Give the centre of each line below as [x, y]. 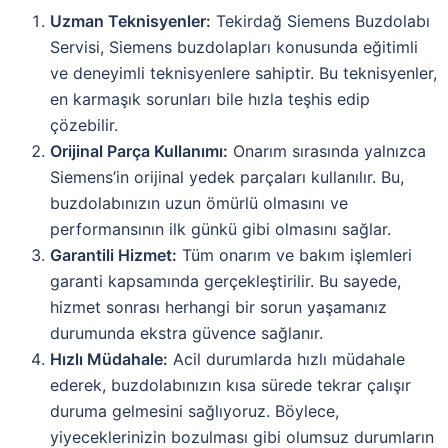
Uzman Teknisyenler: [130, 21]
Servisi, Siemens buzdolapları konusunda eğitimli [234, 47]
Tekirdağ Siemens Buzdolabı [320, 21]
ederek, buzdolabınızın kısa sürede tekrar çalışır [230, 385]
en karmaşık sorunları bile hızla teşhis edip [210, 99]
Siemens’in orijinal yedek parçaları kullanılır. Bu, [227, 177]
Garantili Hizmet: [113, 255]
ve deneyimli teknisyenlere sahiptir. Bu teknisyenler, [243, 73]
